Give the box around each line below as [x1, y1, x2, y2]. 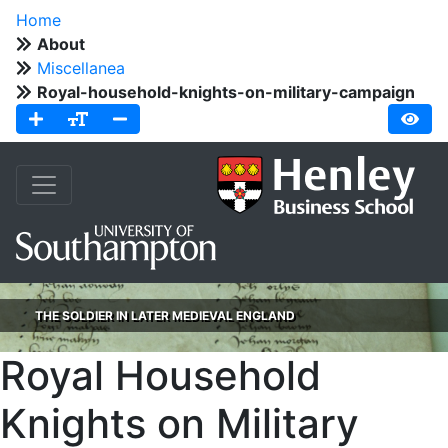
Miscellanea [37, 58, 130, 78]
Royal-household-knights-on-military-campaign [37, 82, 415, 102]
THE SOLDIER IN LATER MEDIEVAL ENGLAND [35, 307, 295, 323]
